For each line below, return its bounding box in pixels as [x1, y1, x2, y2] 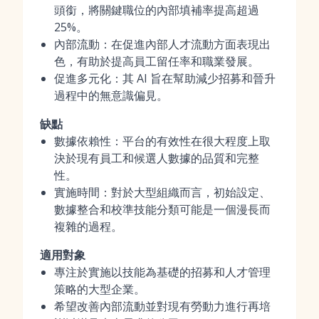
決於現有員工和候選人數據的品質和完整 [54, 150, 259, 166]
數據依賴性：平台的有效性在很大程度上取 [54, 133, 271, 149]
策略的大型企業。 [54, 281, 145, 297]
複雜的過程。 [54, 219, 122, 234]
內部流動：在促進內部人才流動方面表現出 [54, 36, 271, 52]
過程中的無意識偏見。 [54, 88, 168, 103]
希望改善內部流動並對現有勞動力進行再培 [54, 298, 271, 314]
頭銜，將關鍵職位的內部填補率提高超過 [54, 2, 259, 18]
